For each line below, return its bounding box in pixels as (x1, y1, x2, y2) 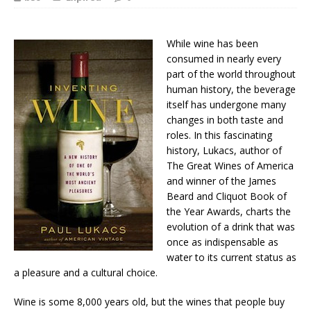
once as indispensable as (167, 235, 278, 249)
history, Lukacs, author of (167, 144, 282, 158)
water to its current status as (167, 251, 296, 264)
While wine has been (167, 37, 258, 51)
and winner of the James (167, 174, 276, 188)
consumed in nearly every (167, 52, 281, 66)
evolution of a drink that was (167, 220, 295, 234)
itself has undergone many (167, 98, 286, 112)
